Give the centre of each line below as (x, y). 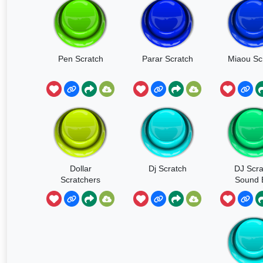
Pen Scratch (80, 58)
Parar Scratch (167, 58)
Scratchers (80, 179)
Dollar (80, 168)
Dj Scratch (167, 168)
